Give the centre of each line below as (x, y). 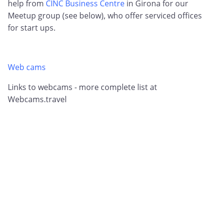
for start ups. (32, 28)
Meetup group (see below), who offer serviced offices (105, 16)
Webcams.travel (37, 100)
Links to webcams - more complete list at (82, 87)
